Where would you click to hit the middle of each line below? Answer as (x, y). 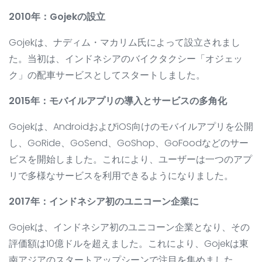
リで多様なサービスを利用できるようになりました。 (121, 176)
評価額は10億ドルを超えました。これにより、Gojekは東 (129, 244)
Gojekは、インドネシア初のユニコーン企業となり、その (129, 227)
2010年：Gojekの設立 (57, 17)
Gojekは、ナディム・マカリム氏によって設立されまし (125, 43)
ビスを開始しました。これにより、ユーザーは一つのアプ (130, 160)
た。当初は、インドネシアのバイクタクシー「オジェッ (126, 59)
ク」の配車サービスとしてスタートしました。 (107, 75)
